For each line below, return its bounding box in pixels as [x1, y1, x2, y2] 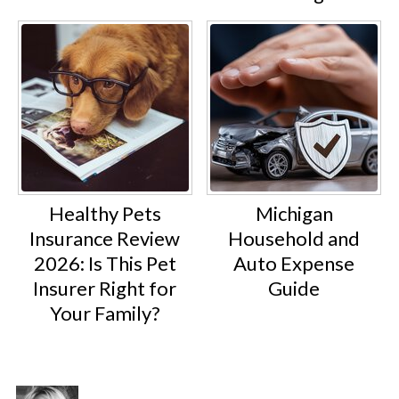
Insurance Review [29, 226, 181, 251]
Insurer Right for [33, 276, 177, 301]
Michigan [255, 201, 333, 226]
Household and [228, 226, 361, 251]
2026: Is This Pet [33, 251, 176, 276]
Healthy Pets [48, 201, 161, 226]
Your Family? [49, 301, 160, 326]
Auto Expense [233, 251, 355, 276]
